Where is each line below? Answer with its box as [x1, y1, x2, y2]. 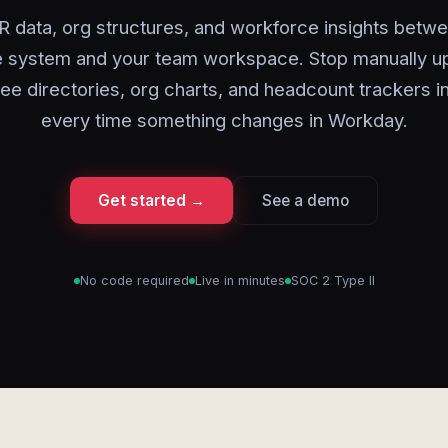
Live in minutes [194, 273, 285, 288]
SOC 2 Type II [290, 273, 375, 288]
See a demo [262, 191, 349, 210]
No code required [79, 273, 189, 288]
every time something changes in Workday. [40, 109, 408, 131]
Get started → [98, 191, 205, 210]
